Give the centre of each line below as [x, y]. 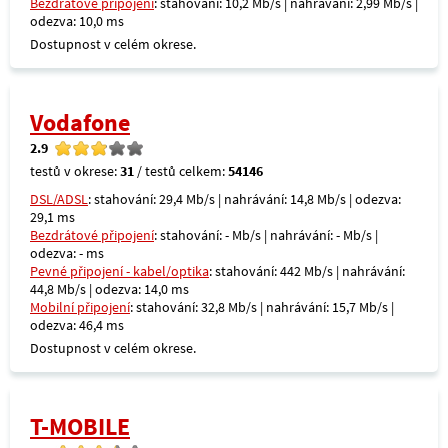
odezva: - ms [67, 253]
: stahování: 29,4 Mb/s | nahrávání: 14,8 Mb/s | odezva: [244, 199]
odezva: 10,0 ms [77, 21]
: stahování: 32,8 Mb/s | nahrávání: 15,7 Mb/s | [262, 307]
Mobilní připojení [80, 307]
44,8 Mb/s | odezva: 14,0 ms [109, 289]
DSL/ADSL [59, 199]
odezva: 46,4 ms [77, 325]
